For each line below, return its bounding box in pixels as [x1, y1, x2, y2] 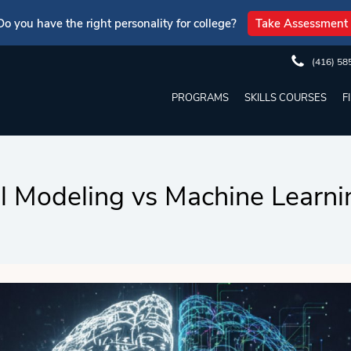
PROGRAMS [172, 91, 229, 105]
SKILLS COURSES [244, 91, 327, 105]
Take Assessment [255, 16, 348, 31]
